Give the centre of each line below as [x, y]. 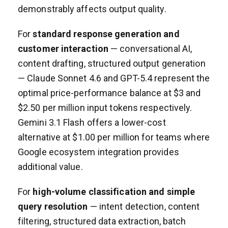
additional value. [50, 166]
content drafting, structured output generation [112, 63]
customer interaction [63, 48]
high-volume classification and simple [114, 191]
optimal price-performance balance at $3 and [109, 93]
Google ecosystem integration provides [98, 152]
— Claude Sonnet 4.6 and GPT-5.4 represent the [114, 78]
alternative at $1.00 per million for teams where [114, 137]
